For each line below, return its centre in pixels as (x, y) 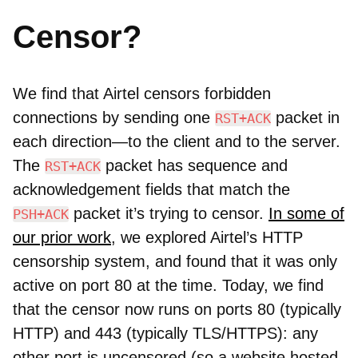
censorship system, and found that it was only (175, 262)
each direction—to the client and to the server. (177, 142)
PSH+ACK (41, 215)
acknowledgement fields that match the (151, 190)
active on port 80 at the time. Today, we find (168, 286)
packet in (305, 118)
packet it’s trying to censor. (169, 214)
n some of (309, 214)
